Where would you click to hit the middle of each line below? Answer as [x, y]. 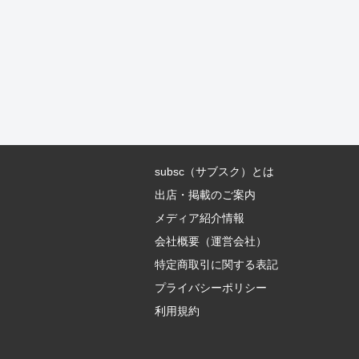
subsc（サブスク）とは [215, 171]
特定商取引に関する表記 [217, 264]
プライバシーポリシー [211, 287]
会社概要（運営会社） [211, 241]
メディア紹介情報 [200, 218]
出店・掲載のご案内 [206, 194]
